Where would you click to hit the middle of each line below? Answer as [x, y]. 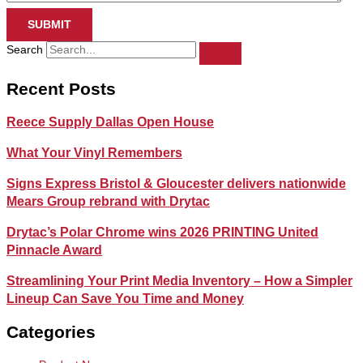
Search [25, 50]
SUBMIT [49, 25]
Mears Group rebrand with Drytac [108, 202]
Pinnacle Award [54, 250]
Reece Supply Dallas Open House [110, 122]
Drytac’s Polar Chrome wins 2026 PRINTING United [162, 233]
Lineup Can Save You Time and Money [125, 299]
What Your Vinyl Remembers [94, 153]
